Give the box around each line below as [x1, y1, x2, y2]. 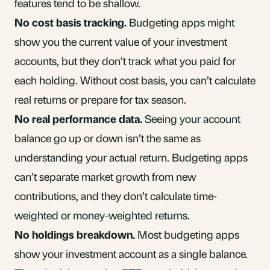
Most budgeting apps [135, 227, 239, 241]
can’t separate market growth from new [14, 169, 196, 183]
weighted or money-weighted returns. [14, 207, 190, 222]
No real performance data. [14, 111, 142, 125]
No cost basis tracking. [14, 14, 127, 29]
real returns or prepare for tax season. [14, 92, 186, 106]
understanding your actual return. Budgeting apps [14, 149, 248, 164]
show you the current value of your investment [14, 34, 227, 48]
